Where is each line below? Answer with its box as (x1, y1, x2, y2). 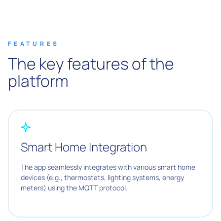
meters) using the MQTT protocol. (21, 183, 128, 192)
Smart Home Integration (21, 138, 147, 155)
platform (8, 70, 69, 92)
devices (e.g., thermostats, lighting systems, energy (21, 172, 184, 182)
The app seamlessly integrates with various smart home (21, 162, 195, 172)
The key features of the (8, 52, 174, 74)
